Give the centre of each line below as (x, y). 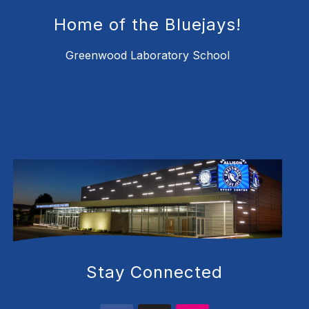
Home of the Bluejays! (148, 25)
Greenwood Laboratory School (148, 56)
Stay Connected (154, 272)
